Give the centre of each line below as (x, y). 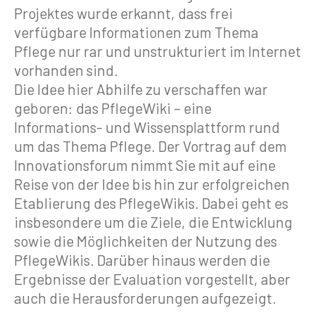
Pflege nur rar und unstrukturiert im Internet (157, 51)
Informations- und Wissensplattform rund (147, 127)
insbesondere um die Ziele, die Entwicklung (153, 221)
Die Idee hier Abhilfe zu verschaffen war (141, 89)
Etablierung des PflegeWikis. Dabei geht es (151, 202)
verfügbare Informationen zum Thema (136, 32)
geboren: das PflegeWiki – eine (113, 108)
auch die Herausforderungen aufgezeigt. (145, 297)
